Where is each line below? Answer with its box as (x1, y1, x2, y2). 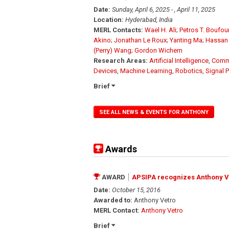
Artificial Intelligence (149, 56, 209, 64)
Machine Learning (120, 66, 172, 75)
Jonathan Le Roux (114, 36, 167, 44)
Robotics (175, 66, 202, 75)
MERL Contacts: (94, 26, 143, 34)
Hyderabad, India (125, 15, 173, 24)
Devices (94, 66, 117, 75)
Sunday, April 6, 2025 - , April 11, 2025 (112, 5, 215, 13)
